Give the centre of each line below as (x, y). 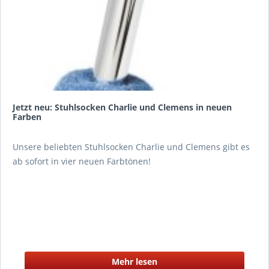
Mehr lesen (134, 261)
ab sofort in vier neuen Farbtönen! (82, 161)
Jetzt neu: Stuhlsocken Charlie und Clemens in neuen (122, 107)
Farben (27, 117)
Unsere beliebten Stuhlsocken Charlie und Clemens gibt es (131, 147)
